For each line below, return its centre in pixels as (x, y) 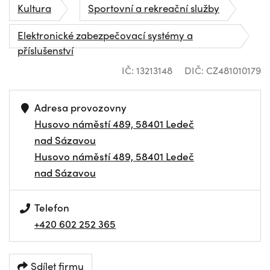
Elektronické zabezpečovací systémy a (105, 35)
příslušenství (46, 50)
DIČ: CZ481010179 (223, 70)
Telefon (52, 207)
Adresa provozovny (81, 107)
